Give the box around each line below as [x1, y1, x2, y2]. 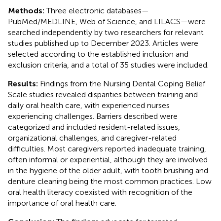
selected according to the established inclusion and [8, 49, 188, 59]
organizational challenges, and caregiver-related [8, 133, 177, 143]
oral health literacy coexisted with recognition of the [8, 187, 192, 197]
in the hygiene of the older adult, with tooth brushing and [8, 165, 208, 175]
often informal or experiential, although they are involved [8, 154, 208, 164]
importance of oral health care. [8, 198, 116, 208]
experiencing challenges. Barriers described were [8, 111, 178, 121]
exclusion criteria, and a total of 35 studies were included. [8, 60, 209, 70]
